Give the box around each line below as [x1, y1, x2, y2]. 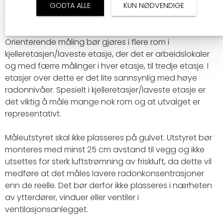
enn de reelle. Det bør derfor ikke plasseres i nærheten [5, 180, 212, 191]
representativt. [5, 108, 61, 119]
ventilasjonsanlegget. [5, 204, 88, 215]
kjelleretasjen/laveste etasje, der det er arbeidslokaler [5, 48, 210, 60]
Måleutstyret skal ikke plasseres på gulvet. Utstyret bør [5, 132, 212, 143]
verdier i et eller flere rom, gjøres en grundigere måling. [5, 12, 213, 24]
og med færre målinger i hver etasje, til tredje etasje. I [5, 60, 209, 72]
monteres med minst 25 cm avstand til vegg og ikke [5, 144, 205, 155]
